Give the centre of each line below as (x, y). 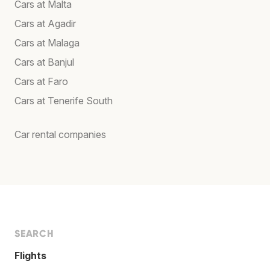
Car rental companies (60, 134)
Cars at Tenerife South (64, 100)
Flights (30, 255)
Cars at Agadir (45, 23)
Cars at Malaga (47, 42)
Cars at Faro (41, 81)
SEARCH (34, 233)
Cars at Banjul (44, 62)
